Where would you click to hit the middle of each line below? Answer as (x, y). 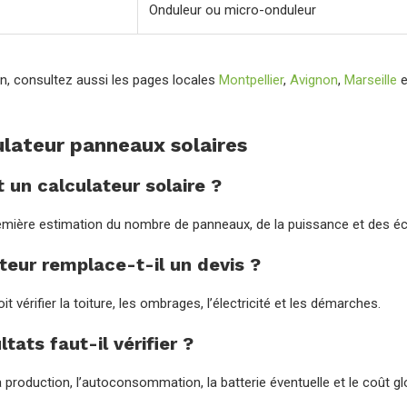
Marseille (371, 80)
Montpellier (251, 80)
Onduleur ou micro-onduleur (233, 10)
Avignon (314, 80)
